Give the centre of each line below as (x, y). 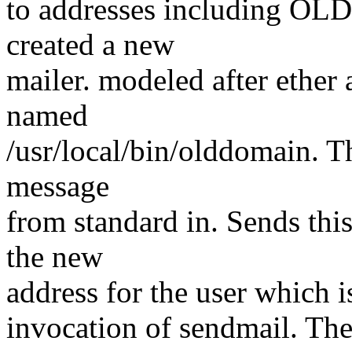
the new (55, 257)
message (58, 186)
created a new (90, 45)
